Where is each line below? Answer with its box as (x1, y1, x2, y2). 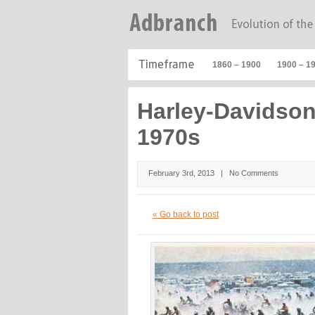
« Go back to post (153, 210, 219, 219)
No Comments (229, 169, 279, 177)
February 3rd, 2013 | (148, 169, 230, 177)
